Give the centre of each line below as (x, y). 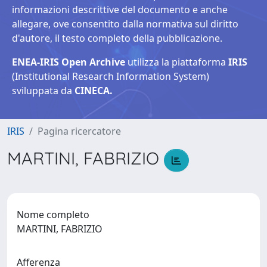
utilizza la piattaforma (177, 62)
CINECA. (94, 91)
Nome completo (53, 214)
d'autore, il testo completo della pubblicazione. (117, 38)
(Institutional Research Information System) (111, 76)
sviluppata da (43, 91)
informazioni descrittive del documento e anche (120, 10)
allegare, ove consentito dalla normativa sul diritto (125, 24)
